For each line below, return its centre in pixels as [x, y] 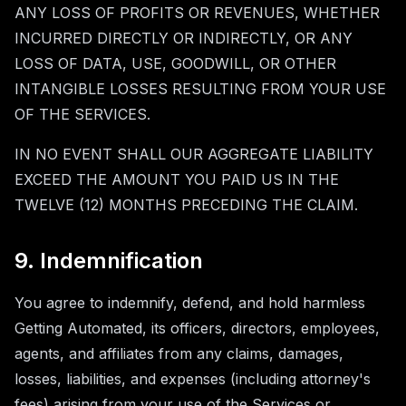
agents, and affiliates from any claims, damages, [179, 353]
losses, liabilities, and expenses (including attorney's [193, 379]
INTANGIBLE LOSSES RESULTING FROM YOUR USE [200, 89]
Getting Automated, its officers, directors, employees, [197, 328]
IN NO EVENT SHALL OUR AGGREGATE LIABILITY [194, 154]
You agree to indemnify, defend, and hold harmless [190, 303]
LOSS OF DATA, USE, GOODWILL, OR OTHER [175, 63]
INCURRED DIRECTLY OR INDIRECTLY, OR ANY [184, 38]
